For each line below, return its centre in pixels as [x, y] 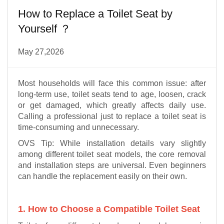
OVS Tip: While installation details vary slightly [112, 143]
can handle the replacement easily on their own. [102, 176]
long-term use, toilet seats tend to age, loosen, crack [112, 94]
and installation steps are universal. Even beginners [112, 165]
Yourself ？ [44, 29]
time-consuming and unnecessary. [78, 127]
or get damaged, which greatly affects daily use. [112, 105]
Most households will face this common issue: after [112, 83]
